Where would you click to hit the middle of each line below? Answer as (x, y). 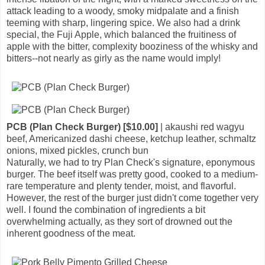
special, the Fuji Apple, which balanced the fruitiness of (121, 34)
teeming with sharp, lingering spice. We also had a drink (123, 22)
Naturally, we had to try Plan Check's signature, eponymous (131, 162)
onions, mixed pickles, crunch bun (77, 150)
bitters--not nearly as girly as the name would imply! (114, 58)
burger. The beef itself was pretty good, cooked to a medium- (132, 174)
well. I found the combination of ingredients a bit (106, 209)
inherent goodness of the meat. (71, 233)
